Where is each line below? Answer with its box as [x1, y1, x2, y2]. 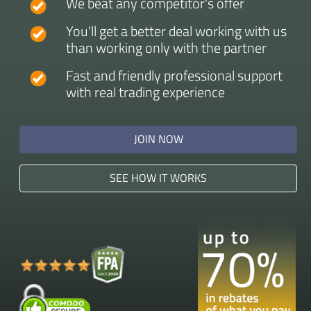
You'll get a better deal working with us [65, 20, 287, 42]
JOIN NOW [133, 131, 183, 147]
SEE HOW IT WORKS [110, 169, 207, 186]
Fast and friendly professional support [65, 65, 283, 86]
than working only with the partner [65, 37, 267, 58]
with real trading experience [65, 81, 225, 103]
